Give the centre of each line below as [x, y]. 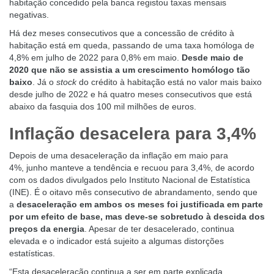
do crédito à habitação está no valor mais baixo [170, 82]
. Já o [43, 82]
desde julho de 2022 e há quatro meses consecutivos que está [131, 94]
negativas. [29, 15]
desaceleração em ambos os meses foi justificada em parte [140, 204]
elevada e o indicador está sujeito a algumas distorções [117, 241]
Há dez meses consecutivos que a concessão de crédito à [122, 33]
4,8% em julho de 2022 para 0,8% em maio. [94, 57]
